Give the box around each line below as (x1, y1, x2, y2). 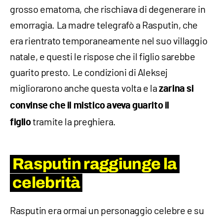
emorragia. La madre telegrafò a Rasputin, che (10, 18, 198, 31)
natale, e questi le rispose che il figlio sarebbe (10, 50, 195, 62)
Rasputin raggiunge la (12, 155, 177, 173)
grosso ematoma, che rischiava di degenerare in (10, 2, 206, 15)
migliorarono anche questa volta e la (10, 81, 159, 94)
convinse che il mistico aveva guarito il (10, 100, 170, 110)
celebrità (12, 174, 80, 191)
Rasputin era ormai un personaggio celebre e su (10, 204, 204, 216)
